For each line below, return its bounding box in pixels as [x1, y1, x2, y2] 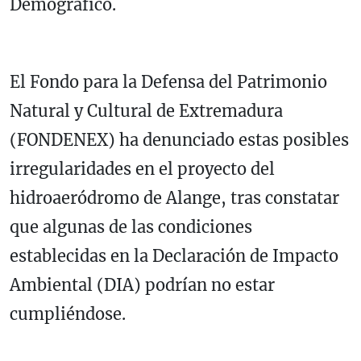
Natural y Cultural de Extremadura [10, 101, 283, 122]
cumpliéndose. [10, 304, 126, 325]
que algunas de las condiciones [10, 217, 252, 238]
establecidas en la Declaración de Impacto [10, 246, 338, 267]
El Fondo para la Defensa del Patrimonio [10, 72, 327, 93]
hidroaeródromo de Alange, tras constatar [10, 188, 339, 209]
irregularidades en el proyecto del [10, 159, 275, 180]
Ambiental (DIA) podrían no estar [10, 275, 275, 296]
